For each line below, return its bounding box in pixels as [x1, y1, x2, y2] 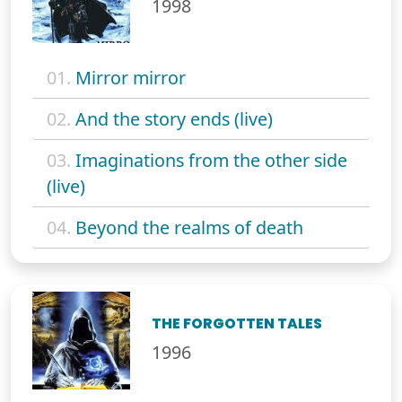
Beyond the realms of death [75, 214, 303, 240]
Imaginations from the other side [75, 147, 347, 172]
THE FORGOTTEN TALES [152, 314, 323, 333]
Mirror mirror [75, 65, 186, 90]
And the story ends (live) [75, 106, 273, 131]
